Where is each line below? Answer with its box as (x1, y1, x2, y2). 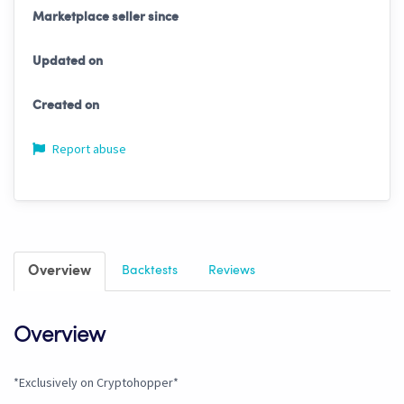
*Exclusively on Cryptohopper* (14, 374, 179, 391)
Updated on (32, 55, 103, 69)
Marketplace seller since (32, 11, 179, 24)
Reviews (208, 264, 255, 278)
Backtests (122, 264, 178, 278)
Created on (32, 99, 99, 113)
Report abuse (50, 141, 126, 158)
